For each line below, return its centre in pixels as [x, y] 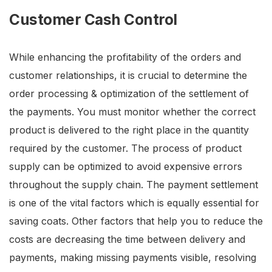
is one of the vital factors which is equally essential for [134, 203]
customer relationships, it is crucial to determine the [128, 76]
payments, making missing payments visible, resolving [133, 258]
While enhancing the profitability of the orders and [125, 57]
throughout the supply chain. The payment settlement [134, 185]
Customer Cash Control [93, 20]
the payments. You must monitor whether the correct [132, 112]
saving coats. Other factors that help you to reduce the [136, 221]
